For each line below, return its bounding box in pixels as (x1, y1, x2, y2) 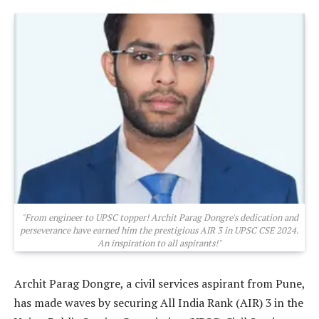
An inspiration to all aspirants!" (98, 236, 221, 249)
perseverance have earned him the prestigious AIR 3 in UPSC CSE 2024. (20, 224, 299, 236)
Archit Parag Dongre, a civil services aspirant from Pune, (14, 275, 305, 291)
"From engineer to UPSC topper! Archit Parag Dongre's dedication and (21, 211, 298, 224)
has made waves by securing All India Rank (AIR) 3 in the (14, 294, 303, 310)
